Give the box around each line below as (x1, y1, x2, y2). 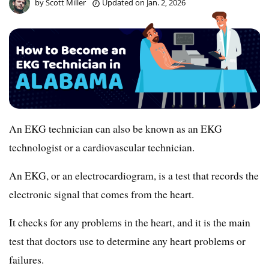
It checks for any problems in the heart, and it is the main (9, 214, 250, 229)
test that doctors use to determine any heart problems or (9, 233, 246, 248)
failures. (9, 252, 44, 267)
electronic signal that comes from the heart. (9, 186, 194, 201)
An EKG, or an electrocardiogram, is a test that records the (9, 168, 259, 183)
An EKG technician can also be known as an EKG (9, 121, 222, 136)
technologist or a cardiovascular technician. (9, 139, 195, 154)
